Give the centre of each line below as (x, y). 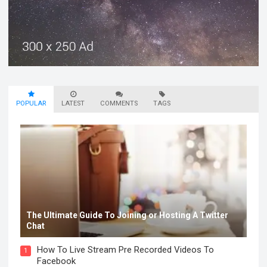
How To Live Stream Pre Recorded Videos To (126, 250)
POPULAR (31, 103)
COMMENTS (119, 103)
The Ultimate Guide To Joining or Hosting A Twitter (128, 215)
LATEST (73, 103)
